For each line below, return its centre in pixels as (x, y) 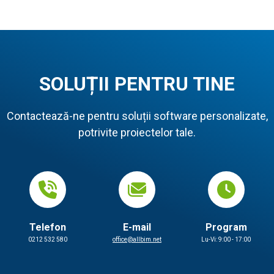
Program (226, 228)
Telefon (48, 228)
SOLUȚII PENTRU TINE (137, 84)
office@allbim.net (137, 240)
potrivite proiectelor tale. (137, 133)
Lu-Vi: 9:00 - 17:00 (226, 240)
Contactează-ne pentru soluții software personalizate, (137, 116)
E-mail (137, 228)
